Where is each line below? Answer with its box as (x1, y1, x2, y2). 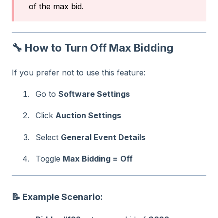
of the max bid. (29, 1, 84, 11)
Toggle (36, 154, 63, 164)
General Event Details (61, 132, 145, 142)
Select (36, 132, 61, 142)
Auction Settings (55, 110, 121, 121)
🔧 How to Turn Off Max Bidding (12, 41, 173, 54)
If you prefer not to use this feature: (12, 67, 145, 77)
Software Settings (58, 89, 130, 99)
